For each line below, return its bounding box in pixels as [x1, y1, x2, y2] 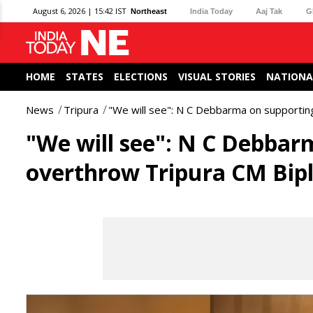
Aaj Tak [256, 6, 283, 15]
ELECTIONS [114, 70, 168, 83]
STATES [66, 70, 103, 83]
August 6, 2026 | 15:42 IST [33, 6, 126, 16]
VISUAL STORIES [178, 70, 256, 83]
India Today [190, 6, 233, 15]
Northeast [131, 6, 167, 15]
